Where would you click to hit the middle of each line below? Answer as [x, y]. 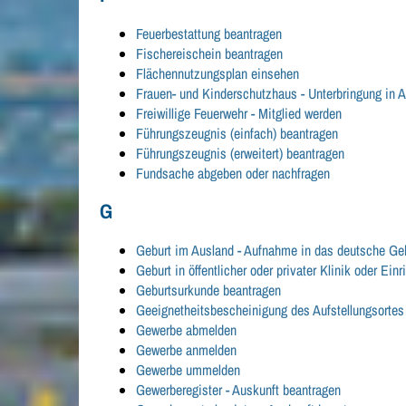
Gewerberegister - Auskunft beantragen [239, 390]
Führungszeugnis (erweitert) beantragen [241, 154]
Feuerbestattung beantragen [209, 34]
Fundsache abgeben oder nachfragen [233, 174]
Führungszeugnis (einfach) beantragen [237, 134]
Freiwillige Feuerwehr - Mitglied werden [239, 114]
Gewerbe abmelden [187, 330]
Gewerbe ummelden [188, 370]
